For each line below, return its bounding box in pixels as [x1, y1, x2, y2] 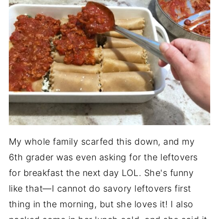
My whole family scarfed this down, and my [8, 136, 195, 147]
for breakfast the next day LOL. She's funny [8, 168, 194, 178]
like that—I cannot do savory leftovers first [8, 183, 191, 194]
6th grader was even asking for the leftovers [8, 152, 198, 162]
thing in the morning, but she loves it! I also [8, 199, 194, 209]
